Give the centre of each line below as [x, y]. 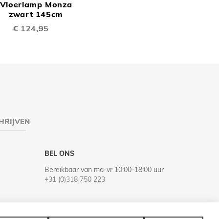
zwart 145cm [36, 14]
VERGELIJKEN [82, 30]
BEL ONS [59, 154]
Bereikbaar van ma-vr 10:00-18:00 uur [104, 170]
